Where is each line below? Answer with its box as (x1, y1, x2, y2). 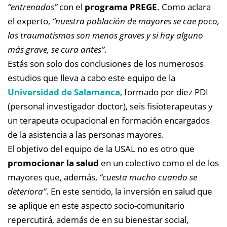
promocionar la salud (8, 157, 99, 169)
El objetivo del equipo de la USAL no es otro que (8, 142, 195, 155)
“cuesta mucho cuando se (99, 171, 197, 183)
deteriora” (8, 185, 46, 197)
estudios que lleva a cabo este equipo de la (8, 71, 175, 84)
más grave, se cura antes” (8, 43, 104, 55)
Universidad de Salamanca (8, 86, 120, 98)
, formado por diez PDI (120, 86, 208, 98)
